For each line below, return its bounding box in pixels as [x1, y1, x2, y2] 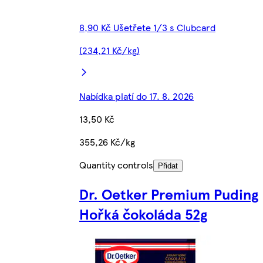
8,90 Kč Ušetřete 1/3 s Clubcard [79, 20, 215, 34]
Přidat [158, 161, 178, 170]
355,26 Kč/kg [79, 134, 135, 149]
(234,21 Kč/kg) [79, 43, 140, 57]
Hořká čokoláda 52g [79, 203, 207, 224]
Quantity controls [79, 157, 153, 171]
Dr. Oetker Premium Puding [79, 183, 258, 204]
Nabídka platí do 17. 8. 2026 [79, 89, 194, 103]
